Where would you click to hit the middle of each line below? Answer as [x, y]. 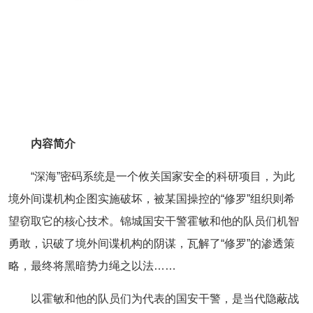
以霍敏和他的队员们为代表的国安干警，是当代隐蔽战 [165, 298]
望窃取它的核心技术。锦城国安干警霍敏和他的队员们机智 [154, 221]
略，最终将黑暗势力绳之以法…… [92, 265]
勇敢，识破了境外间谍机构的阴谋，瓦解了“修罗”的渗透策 [152, 243]
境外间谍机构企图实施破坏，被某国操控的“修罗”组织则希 [152, 198]
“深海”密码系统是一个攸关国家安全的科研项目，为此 [163, 176]
